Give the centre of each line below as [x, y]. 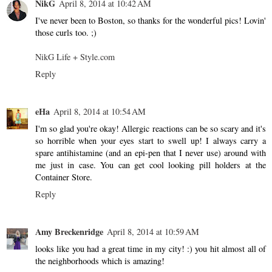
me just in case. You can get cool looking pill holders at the [151, 165]
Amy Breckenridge [69, 231]
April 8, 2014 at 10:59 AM [153, 231]
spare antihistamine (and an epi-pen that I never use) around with [151, 152]
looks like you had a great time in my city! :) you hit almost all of [151, 248]
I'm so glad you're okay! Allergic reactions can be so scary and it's [151, 128]
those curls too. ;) [66, 32]
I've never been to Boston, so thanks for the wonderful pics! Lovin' [151, 20]
